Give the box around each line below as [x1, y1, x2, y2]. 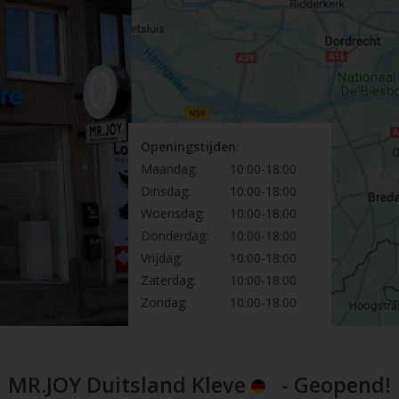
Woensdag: [141, 204, 206, 222]
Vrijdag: [141, 248, 183, 266]
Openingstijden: [141, 137, 240, 155]
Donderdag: [141, 226, 209, 244]
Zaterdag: [141, 271, 197, 289]
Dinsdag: [141, 182, 191, 199]
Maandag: [141, 159, 199, 177]
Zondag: [141, 293, 189, 311]
